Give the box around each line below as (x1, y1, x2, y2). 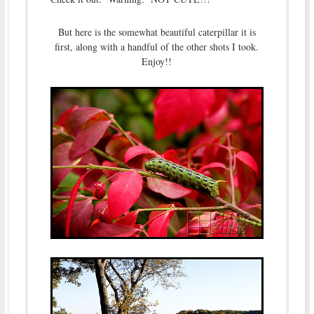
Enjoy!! (142, 55, 172, 69)
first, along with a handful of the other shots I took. (55, 40, 259, 54)
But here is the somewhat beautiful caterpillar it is (57, 25, 256, 39)
